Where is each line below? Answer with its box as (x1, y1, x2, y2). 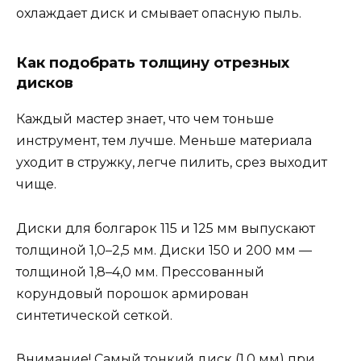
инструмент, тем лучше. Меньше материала (16, 133, 312, 149)
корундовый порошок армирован (16, 285, 249, 301)
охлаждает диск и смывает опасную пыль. (16, 6, 301, 22)
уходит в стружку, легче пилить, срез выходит (16, 155, 327, 171)
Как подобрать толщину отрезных (16, 54, 289, 73)
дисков (16, 74, 73, 93)
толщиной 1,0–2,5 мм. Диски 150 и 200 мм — (16, 242, 312, 258)
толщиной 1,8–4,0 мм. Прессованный (16, 263, 264, 280)
